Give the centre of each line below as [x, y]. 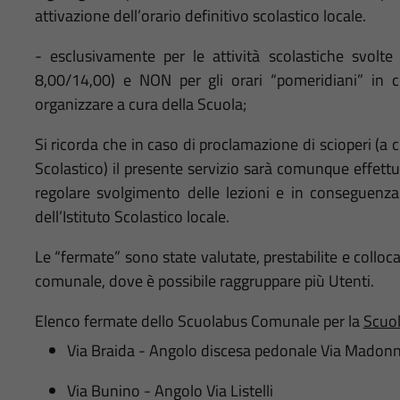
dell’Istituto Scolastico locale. [132, 217]
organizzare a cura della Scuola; [140, 104]
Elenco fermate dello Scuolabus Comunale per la [199, 321]
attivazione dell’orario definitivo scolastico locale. [200, 16]
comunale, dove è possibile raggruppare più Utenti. [204, 281]
